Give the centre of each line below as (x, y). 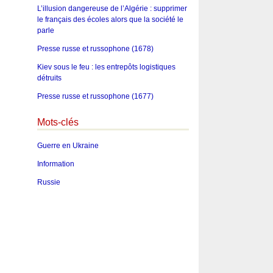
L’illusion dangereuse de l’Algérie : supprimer (112, 8)
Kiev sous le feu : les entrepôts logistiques (106, 67)
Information (55, 164)
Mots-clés (58, 122)
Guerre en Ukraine (68, 146)
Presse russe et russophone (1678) (95, 48)
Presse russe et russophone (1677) (95, 96)
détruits (49, 78)
